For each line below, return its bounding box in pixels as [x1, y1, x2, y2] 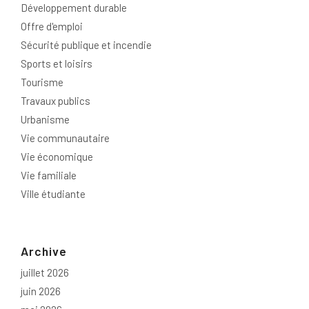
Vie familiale [21, 169, 77, 182]
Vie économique [21, 150, 93, 163]
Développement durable [21, 1, 127, 14]
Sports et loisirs [21, 57, 92, 70]
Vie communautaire [21, 132, 110, 145]
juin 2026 [21, 285, 61, 298]
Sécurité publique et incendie [21, 39, 152, 52]
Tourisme [21, 76, 63, 89]
